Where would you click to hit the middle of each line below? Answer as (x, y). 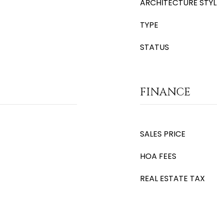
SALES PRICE (163, 134)
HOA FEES (158, 156)
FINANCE (165, 92)
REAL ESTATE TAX (172, 178)
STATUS (155, 47)
